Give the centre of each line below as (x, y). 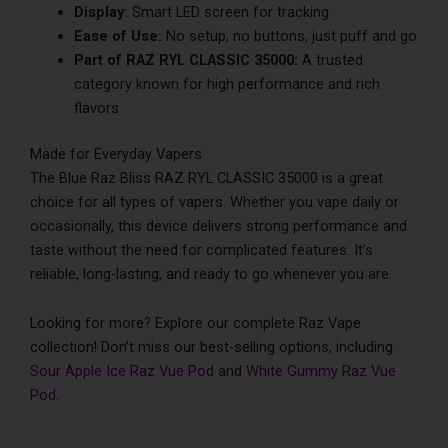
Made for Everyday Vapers (116, 153)
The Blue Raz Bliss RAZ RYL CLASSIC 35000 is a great (206, 177)
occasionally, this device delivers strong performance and (218, 225)
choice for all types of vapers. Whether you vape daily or (214, 201)
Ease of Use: (117, 35)
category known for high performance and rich (226, 83)
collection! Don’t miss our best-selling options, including (211, 347)
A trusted (330, 59)
